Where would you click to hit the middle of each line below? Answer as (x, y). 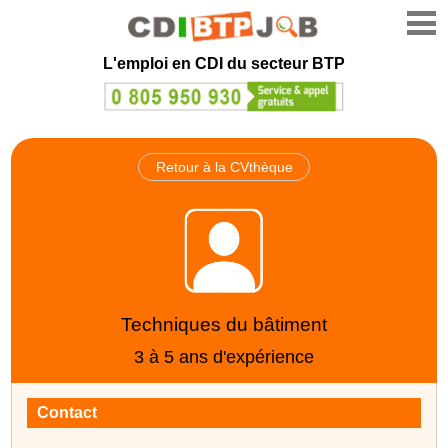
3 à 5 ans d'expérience (224, 356)
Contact (67, 412)
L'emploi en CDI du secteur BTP (224, 63)
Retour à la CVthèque (224, 166)
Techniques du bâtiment (224, 324)
